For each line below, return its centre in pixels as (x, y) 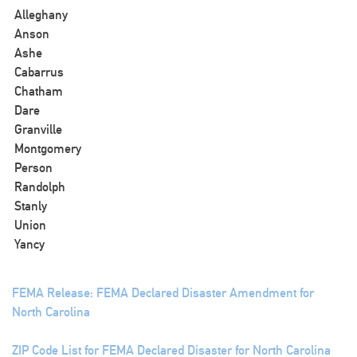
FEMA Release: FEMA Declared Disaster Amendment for (163, 293)
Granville (38, 129)
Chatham (39, 91)
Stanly (31, 206)
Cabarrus (39, 72)
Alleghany (41, 15)
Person (33, 168)
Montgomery (48, 149)
